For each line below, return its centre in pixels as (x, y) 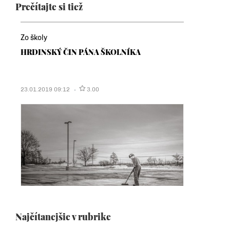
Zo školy (34, 38)
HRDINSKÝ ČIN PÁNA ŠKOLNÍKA (81, 52)
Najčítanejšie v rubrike (63, 217)
